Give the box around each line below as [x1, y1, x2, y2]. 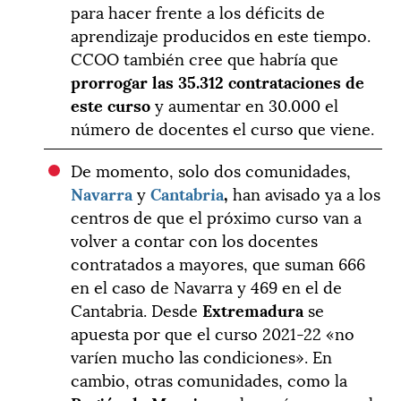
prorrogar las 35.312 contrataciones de [71, 68, 365, 93]
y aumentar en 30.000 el [150, 91, 339, 116]
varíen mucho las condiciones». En [71, 343, 333, 368]
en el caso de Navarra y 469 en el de [71, 273, 343, 298]
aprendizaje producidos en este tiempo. [71, 21, 371, 47]
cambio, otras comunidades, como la [71, 366, 348, 391]
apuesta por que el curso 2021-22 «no [71, 320, 355, 345]
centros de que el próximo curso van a [71, 203, 363, 228]
